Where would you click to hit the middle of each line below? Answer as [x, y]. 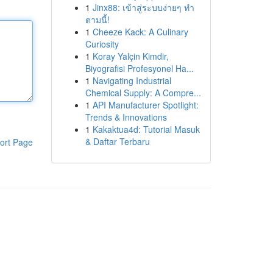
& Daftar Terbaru [117, 141]
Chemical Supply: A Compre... [143, 93]
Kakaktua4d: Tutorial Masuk [146, 129]
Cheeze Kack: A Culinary [140, 32]
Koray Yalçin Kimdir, [130, 56]
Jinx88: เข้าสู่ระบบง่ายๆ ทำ [143, 7]
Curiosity [102, 44]
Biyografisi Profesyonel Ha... [139, 68]
